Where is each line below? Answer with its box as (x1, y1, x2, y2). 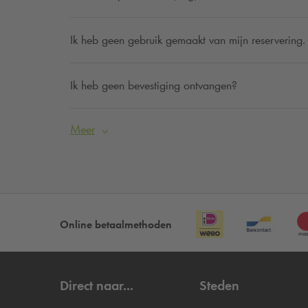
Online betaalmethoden (60, 217, 172, 231)
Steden (199, 276, 239, 294)
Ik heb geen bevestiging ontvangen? (70, 77, 237, 93)
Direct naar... (60, 276, 133, 294)
